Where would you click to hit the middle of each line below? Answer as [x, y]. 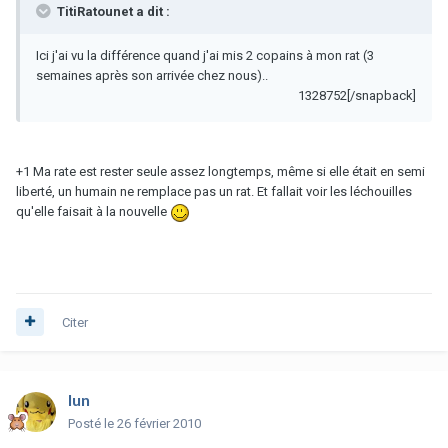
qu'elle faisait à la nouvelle [93, 211]
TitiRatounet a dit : [112, 11]
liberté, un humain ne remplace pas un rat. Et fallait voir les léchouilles [214, 191]
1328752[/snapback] [357, 95]
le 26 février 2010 [152, 423]
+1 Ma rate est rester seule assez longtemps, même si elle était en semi [220, 171]
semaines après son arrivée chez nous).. [152, 75]
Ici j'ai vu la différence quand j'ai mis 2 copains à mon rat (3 [205, 55]
